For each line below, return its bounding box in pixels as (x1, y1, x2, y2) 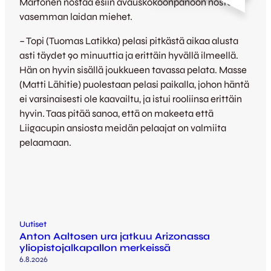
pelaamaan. (19, 137, 71, 149)
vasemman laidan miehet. (19, 10, 132, 22)
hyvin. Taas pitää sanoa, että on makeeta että (19, 108, 214, 120)
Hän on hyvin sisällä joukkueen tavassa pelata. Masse (19, 64, 247, 76)
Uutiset (19, 219, 47, 229)
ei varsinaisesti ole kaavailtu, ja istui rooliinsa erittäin (19, 93, 242, 105)
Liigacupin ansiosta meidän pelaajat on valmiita (19, 122, 226, 134)
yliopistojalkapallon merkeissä (19, 241, 171, 253)
